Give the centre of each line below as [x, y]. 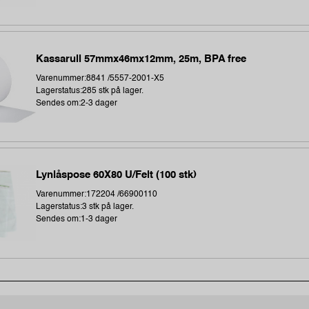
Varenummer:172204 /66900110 [97, 195]
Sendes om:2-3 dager [77, 103]
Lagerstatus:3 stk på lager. [85, 207]
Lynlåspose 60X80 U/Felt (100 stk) [117, 175]
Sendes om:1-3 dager [77, 220]
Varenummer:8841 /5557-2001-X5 [100, 78]
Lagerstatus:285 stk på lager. [90, 91]
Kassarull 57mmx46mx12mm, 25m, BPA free [141, 59]
